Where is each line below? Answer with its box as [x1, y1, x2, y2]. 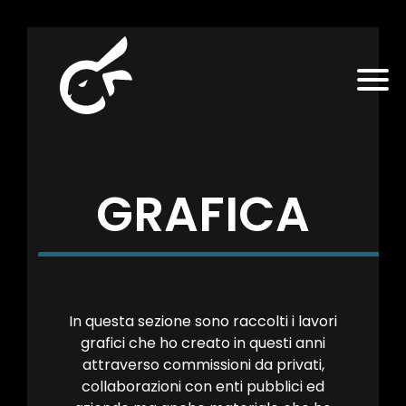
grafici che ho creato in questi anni [81, 333, 325, 353]
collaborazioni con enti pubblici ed [82, 376, 324, 397]
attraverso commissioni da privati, [82, 354, 324, 375]
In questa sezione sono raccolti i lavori [69, 311, 337, 332]
